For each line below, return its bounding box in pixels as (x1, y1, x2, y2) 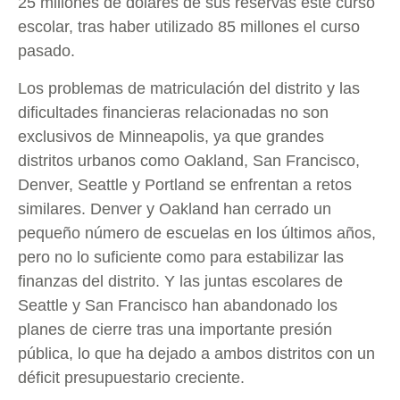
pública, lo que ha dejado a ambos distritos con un (18, 344, 375, 362)
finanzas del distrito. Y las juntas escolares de (18, 271, 343, 290)
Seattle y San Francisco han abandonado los (18, 296, 337, 314)
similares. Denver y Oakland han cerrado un (18, 199, 331, 218)
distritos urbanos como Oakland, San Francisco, (18, 151, 360, 170)
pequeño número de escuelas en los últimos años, (18, 223, 376, 242)
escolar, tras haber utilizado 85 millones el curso (18, 18, 360, 37)
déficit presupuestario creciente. (18, 368, 245, 387)
